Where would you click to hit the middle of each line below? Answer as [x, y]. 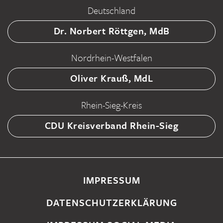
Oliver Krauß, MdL [111, 78]
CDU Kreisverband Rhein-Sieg [111, 125]
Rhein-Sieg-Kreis [111, 105]
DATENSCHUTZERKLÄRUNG [111, 203]
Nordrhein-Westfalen [111, 58]
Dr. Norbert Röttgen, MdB [111, 31]
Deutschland [111, 10]
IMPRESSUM [111, 180]
